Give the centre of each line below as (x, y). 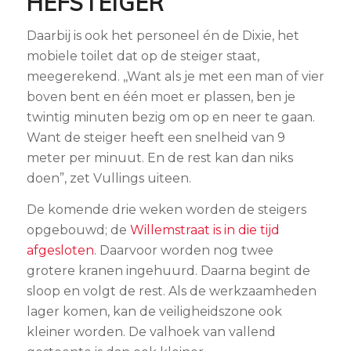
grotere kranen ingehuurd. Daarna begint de (168, 270)
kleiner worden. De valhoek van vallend (151, 331)
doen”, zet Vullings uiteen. (109, 179)
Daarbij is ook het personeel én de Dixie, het (163, 36)
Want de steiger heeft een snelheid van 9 (156, 138)
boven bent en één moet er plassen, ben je (161, 97)
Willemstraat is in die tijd (204, 230)
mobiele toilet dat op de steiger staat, (143, 56)
